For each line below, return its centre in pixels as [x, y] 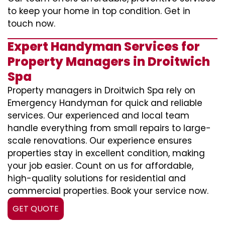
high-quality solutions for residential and [97, 178]
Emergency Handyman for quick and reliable [105, 103]
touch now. [31, 24]
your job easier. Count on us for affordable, [100, 166]
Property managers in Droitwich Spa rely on [101, 90]
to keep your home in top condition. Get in [99, 11]
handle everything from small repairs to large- [109, 128]
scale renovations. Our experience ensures [100, 141]
